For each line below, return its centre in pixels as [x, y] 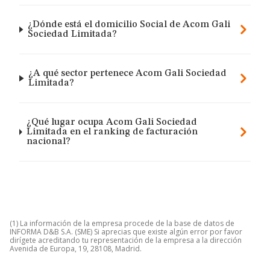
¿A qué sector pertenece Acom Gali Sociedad [128, 74]
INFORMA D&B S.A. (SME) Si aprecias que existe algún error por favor [126, 232]
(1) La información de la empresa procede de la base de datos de [122, 223]
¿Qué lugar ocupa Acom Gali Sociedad [112, 122]
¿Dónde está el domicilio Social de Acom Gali [129, 25]
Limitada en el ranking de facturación [112, 132]
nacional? [49, 142]
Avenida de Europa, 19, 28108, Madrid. [76, 249]
